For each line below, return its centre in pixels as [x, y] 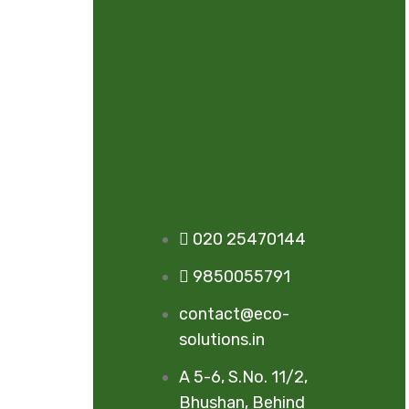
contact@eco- [234, 314]
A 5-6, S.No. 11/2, [243, 377]
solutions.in [222, 340]
